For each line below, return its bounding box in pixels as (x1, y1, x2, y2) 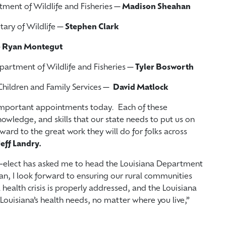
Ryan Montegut (2, 43, 63, 51)
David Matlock (113, 84, 168, 92)
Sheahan (156, 3, 191, 11)
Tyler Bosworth (135, 64, 194, 72)
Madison (122, 3, 156, 11)
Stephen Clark (65, 23, 119, 31)
